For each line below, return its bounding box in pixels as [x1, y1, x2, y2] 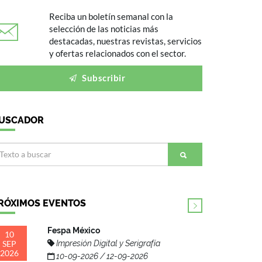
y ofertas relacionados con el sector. [49, 47, 186, 58]
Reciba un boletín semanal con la [49, 11, 173, 22]
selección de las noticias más [49, 23, 158, 34]
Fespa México [47, 225, 100, 235]
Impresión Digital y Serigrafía [54, 238, 160, 248]
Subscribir [80, 72, 125, 83]
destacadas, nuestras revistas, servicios [49, 35, 202, 46]
